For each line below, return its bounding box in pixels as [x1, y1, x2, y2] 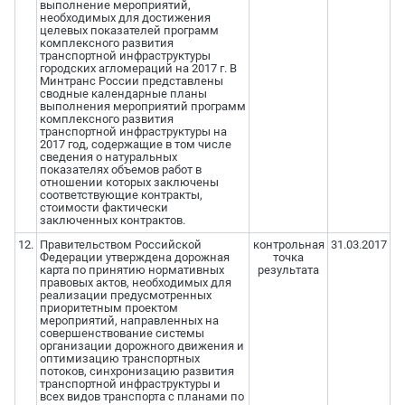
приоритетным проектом [39, 301, 178, 316]
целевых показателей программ [39, 24, 219, 38]
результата [258, 263, 319, 278]
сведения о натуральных [39, 150, 177, 165]
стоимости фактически [39, 201, 168, 215]
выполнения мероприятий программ [39, 99, 246, 114]
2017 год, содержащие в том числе [39, 137, 231, 152]
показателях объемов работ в [39, 163, 202, 177]
